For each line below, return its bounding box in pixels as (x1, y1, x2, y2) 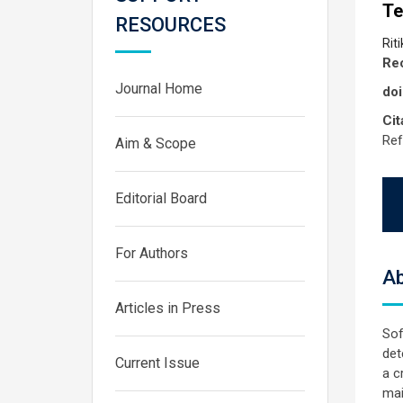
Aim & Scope (115, 135, 196, 152)
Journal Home (115, 80, 202, 97)
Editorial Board (115, 190, 207, 207)
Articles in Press (115, 300, 220, 317)
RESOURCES (115, 13, 226, 36)
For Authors (115, 245, 188, 262)
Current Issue (115, 354, 200, 372)
